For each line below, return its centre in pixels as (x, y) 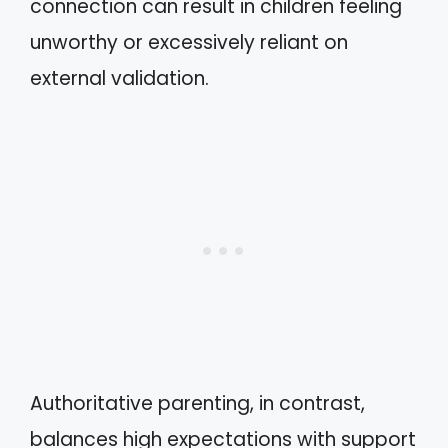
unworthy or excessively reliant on (189, 42)
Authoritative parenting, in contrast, (197, 403)
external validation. (119, 78)
